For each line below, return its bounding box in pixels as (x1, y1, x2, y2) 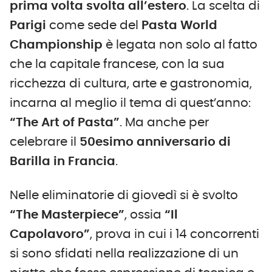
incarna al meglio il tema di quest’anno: (10, 97, 251, 109)
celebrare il (10, 135, 80, 148)
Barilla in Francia (10, 155, 115, 168)
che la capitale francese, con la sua (10, 58, 225, 70)
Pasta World (141, 19, 217, 32)
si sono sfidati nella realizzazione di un (10, 247, 239, 260)
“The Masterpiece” (10, 208, 124, 221)
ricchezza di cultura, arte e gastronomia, (10, 77, 252, 90)
